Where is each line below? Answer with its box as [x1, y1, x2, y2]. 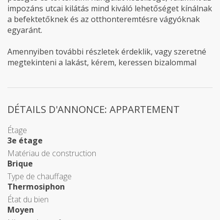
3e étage [7, 135, 43, 146]
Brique [7, 158, 33, 169]
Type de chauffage [7, 171, 72, 182]
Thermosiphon [7, 181, 65, 192]
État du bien [7, 194, 49, 205]
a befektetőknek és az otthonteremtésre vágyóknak [7, 14, 200, 25]
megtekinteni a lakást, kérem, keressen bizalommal [7, 57, 196, 68]
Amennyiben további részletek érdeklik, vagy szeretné [7, 46, 206, 57]
